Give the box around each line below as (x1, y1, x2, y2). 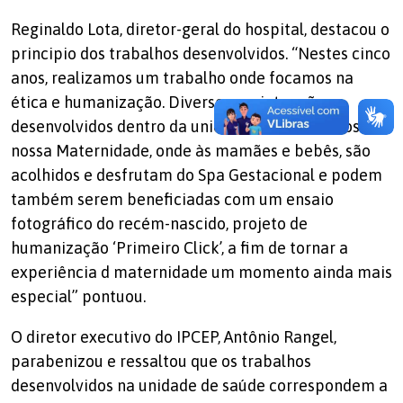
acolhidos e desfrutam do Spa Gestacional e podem (11, 166, 382, 185)
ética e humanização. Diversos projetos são (11, 93, 325, 112)
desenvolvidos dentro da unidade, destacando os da (11, 117, 381, 137)
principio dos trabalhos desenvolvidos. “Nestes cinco (11, 44, 390, 64)
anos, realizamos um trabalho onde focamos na (11, 68, 354, 88)
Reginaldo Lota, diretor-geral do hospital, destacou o (11, 20, 390, 40)
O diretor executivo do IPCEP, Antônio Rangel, (11, 327, 336, 347)
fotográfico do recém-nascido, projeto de (11, 214, 308, 234)
